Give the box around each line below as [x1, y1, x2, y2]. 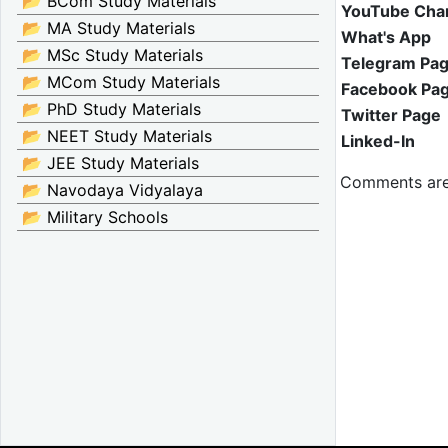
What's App [341, 26, 431, 47]
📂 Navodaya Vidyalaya [22, 180, 203, 200]
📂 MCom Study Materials [22, 72, 220, 92]
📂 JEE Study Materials [22, 153, 199, 173]
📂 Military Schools [22, 207, 168, 227]
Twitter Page [341, 104, 441, 125]
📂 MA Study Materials [22, 18, 195, 38]
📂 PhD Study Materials [22, 99, 201, 119]
